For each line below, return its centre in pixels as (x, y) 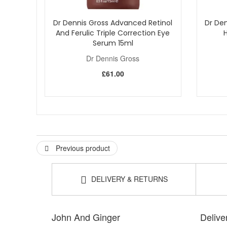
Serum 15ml (113, 43)
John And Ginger (86, 217)
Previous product (82, 148)
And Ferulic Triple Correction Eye (113, 33)
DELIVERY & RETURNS (128, 179)
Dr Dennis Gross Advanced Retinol (113, 23)
